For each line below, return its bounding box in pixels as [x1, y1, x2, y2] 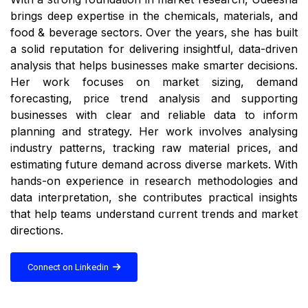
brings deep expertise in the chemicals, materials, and [10, 9, 298, 23]
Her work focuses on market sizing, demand [10, 75, 298, 89]
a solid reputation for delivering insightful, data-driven [10, 42, 298, 56]
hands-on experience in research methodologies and [10, 174, 298, 188]
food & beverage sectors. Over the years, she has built [10, 25, 298, 40]
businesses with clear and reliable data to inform [10, 108, 298, 122]
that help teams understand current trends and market [10, 207, 298, 221]
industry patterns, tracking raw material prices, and [10, 141, 298, 155]
